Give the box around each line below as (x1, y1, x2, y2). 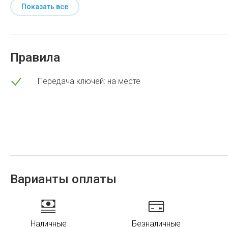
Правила (10, 50, 60, 65)
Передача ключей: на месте (38, 76, 140, 86)
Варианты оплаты (10, 172, 117, 186)
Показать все (21, 2, 68, 11)
